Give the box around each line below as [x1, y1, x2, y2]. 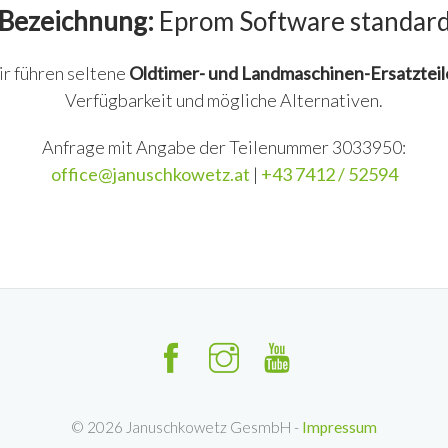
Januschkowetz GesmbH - [123, 418, 302, 436]
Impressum [302, 418, 377, 436]
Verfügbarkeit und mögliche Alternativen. [65, 89, 383, 111]
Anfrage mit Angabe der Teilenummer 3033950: [42, 136, 406, 158]
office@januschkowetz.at [50, 163, 253, 185]
